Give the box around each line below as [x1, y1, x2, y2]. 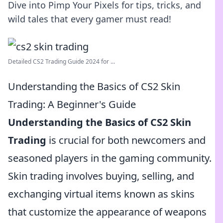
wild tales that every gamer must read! [8, 13, 171, 25]
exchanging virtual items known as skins [8, 187, 195, 201]
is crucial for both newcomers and [46, 133, 206, 147]
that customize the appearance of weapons [8, 205, 207, 219]
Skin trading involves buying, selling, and [8, 169, 194, 183]
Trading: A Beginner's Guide [8, 98, 136, 111]
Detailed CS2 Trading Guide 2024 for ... [8, 57, 115, 66]
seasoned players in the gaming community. [8, 151, 212, 165]
